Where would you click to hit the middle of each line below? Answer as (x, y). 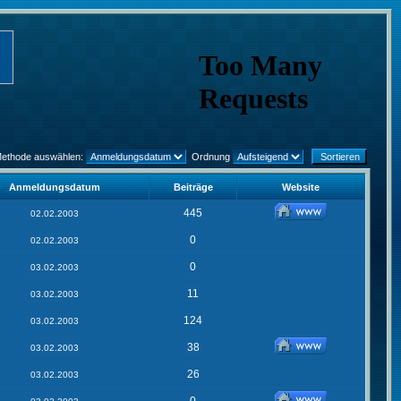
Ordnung (209, 157)
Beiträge (193, 187)
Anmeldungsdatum (55, 187)
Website (301, 187)
